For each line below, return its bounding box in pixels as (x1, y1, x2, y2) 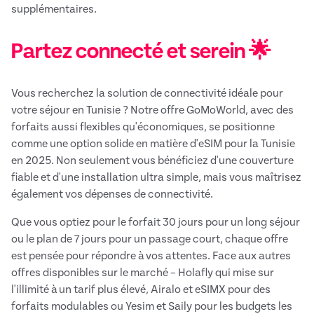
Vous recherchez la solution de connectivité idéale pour (11, 88, 283, 100)
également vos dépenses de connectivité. (11, 189, 213, 200)
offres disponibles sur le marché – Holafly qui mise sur (11, 267, 274, 279)
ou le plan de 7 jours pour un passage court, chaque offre (11, 233, 288, 245)
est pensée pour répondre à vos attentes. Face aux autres (11, 250, 291, 262)
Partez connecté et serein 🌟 (11, 40, 271, 63)
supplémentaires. (11, 4, 97, 15)
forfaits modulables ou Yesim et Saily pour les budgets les (11, 301, 292, 313)
